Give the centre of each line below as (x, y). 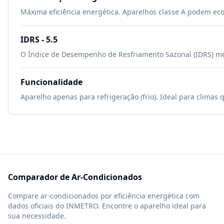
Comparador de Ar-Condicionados (75, 177)
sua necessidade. (37, 216)
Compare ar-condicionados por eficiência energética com (104, 196)
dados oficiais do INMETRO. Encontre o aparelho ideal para (107, 206)
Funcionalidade (51, 82)
